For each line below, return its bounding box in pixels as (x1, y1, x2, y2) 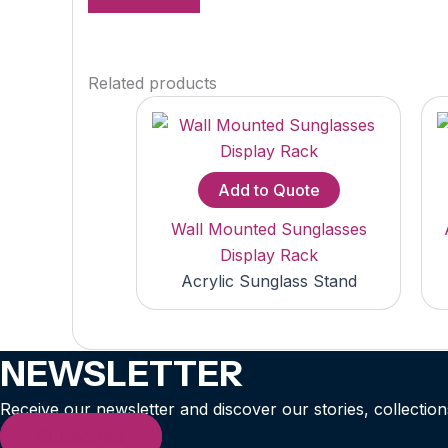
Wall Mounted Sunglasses (170, 219, 367, 240)
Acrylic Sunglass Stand (180, 271, 357, 292)
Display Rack (219, 245, 318, 266)
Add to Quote (217, 180, 320, 201)
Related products (88, 73, 217, 94)
